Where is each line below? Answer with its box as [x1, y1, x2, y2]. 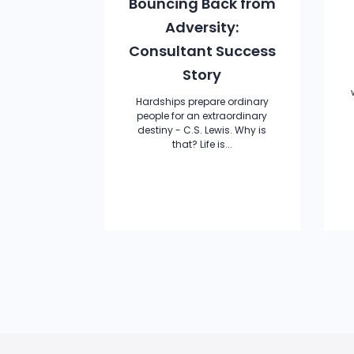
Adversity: [165, 17, 239, 37]
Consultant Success [128, 41, 276, 61]
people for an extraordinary [137, 109, 268, 122]
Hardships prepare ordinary [135, 95, 269, 108]
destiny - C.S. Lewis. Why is [137, 123, 267, 137]
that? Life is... [171, 137, 232, 151]
